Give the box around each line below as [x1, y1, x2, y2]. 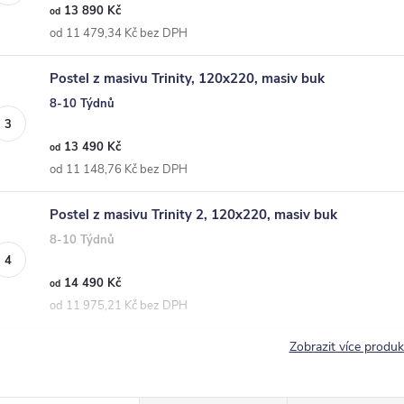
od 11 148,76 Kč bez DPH [50, 161, 188, 178]
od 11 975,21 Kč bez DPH [50, 298, 188, 314]
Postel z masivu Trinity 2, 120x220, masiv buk [50, 206, 337, 224]
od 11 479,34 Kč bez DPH [50, 25, 188, 41]
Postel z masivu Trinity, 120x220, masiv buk [50, 69, 325, 87]
